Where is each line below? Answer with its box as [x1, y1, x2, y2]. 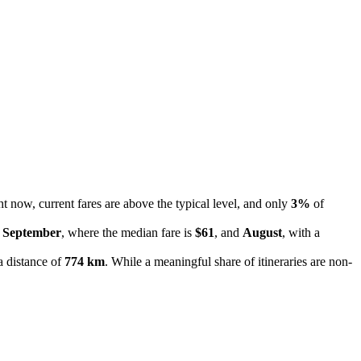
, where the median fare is [61, 225, 195, 239]
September [2, 225, 61, 239]
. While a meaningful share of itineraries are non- [105, 254, 352, 268]
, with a [282, 225, 320, 239]
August [243, 225, 282, 239]
